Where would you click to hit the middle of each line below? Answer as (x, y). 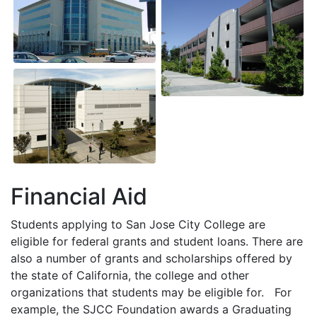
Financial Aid (79, 197)
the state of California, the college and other (130, 276)
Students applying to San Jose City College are (138, 225)
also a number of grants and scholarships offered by (151, 259)
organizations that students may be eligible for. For (151, 293)
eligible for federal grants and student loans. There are (157, 242)
